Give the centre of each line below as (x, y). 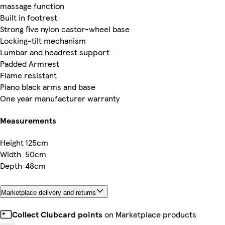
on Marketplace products (149, 214)
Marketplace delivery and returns (48, 193)
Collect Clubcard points (57, 214)
